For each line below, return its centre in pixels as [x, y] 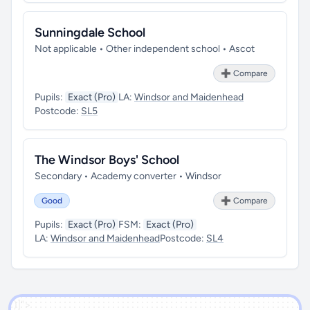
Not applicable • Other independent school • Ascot [145, 49]
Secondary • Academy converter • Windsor [128, 176]
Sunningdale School [90, 33]
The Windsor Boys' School [107, 160]
